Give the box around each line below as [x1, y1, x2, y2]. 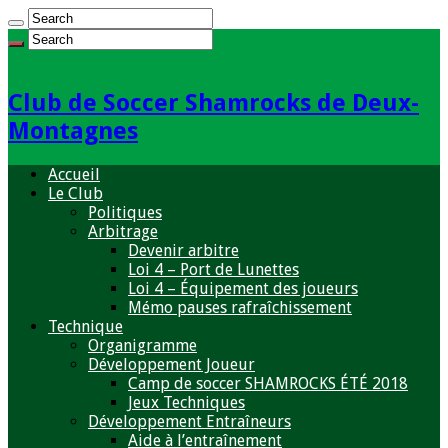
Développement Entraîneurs [88, 411, 291, 431]
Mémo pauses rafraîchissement [128, 297, 352, 317]
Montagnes [8, 116, 138, 145]
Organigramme [88, 335, 197, 355]
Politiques [88, 202, 162, 222]
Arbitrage [88, 221, 158, 241]
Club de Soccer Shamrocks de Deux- [8, 88, 419, 117]
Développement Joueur [88, 354, 255, 374]
